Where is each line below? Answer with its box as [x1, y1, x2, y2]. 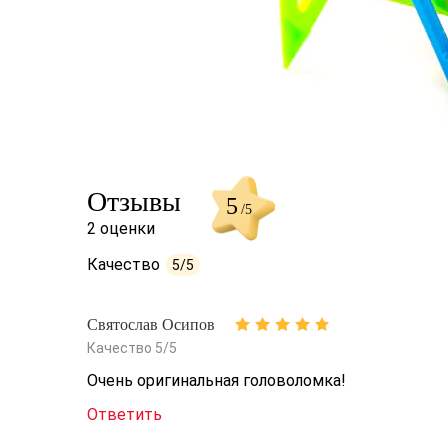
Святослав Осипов [87, 316, 215, 333]
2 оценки [87, 218, 155, 238]
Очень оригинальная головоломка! [87, 371, 346, 390]
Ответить [87, 405, 162, 424]
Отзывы [87, 185, 181, 217]
